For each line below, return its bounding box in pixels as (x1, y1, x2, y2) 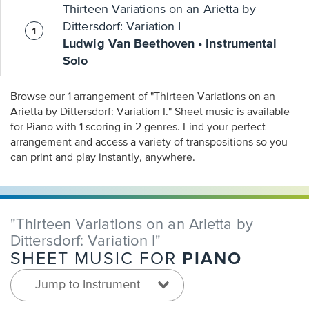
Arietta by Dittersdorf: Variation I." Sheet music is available (10, 107, 175, 118)
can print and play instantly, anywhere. (10, 152, 195, 163)
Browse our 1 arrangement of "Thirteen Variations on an (10, 92, 275, 103)
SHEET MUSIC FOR (10, 251, 182, 268)
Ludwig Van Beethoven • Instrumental (63, 38, 277, 50)
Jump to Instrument (35, 279, 140, 291)
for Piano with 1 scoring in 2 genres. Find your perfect (10, 122, 266, 133)
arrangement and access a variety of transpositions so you (10, 137, 288, 148)
